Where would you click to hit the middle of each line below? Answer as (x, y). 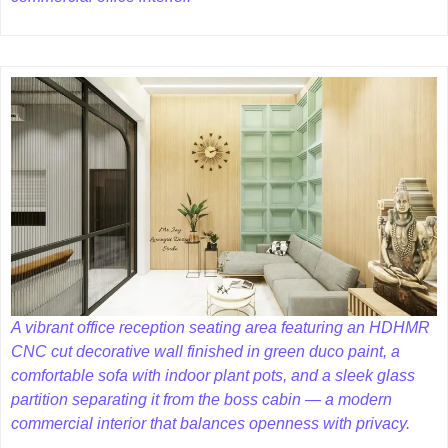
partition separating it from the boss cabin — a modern (201, 400)
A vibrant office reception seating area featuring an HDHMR (220, 328)
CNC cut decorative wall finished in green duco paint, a (205, 352)
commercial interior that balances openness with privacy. (210, 424)
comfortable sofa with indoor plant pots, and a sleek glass (213, 376)
